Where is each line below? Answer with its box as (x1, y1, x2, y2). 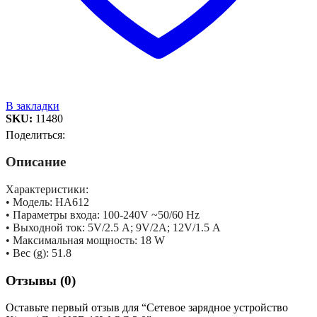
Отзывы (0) (6, 272, 76, 288)
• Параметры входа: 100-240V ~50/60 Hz (6, 208, 200, 221)
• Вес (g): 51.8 (6, 246, 71, 259)
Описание (6, 154, 66, 170)
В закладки (6, 99, 59, 112)
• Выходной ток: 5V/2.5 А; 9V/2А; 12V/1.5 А (6, 221, 221, 234)
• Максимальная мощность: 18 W (6, 234, 165, 246)
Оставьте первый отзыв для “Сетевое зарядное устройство (6, 301, 288, 314)
